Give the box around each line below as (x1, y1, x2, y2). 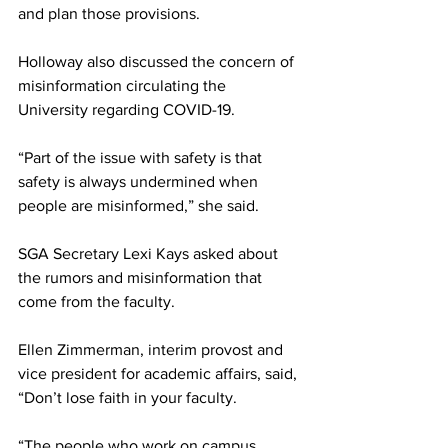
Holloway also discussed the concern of (18, 52, 298, 70)
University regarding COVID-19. (18, 100, 235, 118)
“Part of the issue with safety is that (18, 148, 266, 166)
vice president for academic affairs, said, (18, 364, 301, 382)
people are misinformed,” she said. (18, 196, 259, 214)
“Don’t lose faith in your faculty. (18, 388, 237, 406)
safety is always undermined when (18, 172, 262, 190)
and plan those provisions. (18, 4, 200, 22)
